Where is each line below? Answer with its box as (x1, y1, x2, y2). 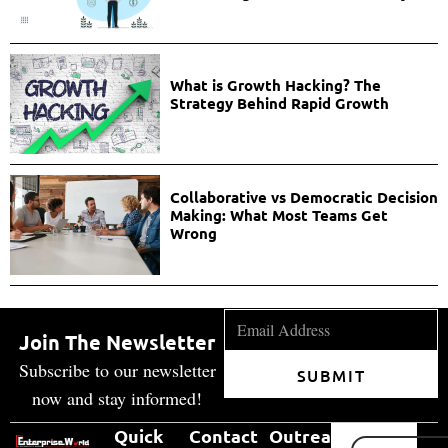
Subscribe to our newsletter (18, 358, 216, 383)
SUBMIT (296, 363, 366, 386)
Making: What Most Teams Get (169, 205, 388, 226)
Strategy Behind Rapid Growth (169, 93, 389, 114)
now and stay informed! (32, 386, 202, 411)
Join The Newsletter (19, 329, 215, 356)
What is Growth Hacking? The (169, 75, 381, 96)
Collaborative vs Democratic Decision (169, 187, 438, 208)
